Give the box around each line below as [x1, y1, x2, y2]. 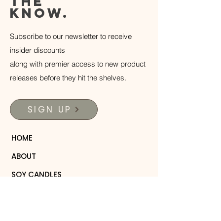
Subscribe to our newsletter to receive [10, 32, 132, 41]
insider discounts [10, 45, 65, 55]
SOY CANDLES [11, 169, 62, 180]
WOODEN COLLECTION [11, 187, 94, 198]
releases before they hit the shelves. [10, 73, 126, 82]
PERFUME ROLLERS [11, 206, 75, 216]
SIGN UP [28, 104, 72, 115]
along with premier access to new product [10, 59, 146, 69]
